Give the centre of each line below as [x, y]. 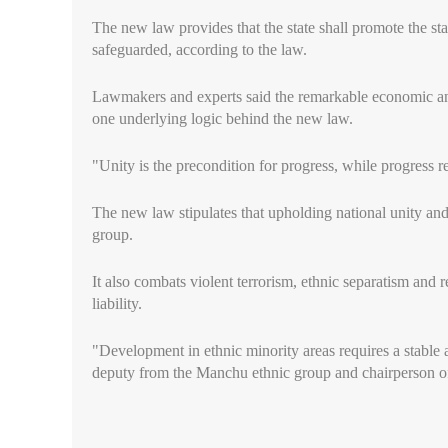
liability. [117, 303]
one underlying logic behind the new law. [222, 118]
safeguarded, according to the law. [199, 49]
